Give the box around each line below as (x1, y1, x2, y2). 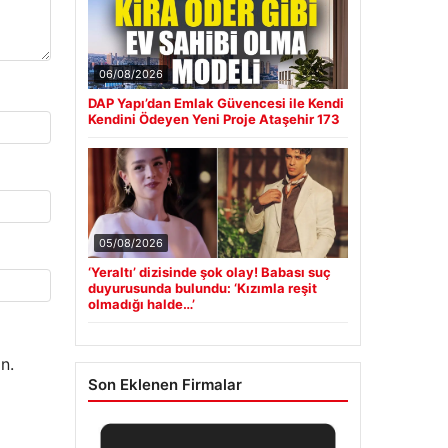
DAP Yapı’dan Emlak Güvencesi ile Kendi (87, 95, 344, 112)
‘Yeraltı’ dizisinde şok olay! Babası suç (87, 264, 331, 281)
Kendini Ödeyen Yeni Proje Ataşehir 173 (87, 111, 340, 128)
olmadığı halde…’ (87, 296, 195, 313)
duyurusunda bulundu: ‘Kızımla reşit (87, 280, 317, 297)
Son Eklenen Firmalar (87, 375, 242, 395)
